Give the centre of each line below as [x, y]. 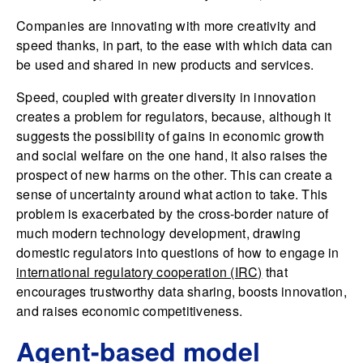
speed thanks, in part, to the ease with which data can [175, 45]
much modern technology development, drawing [158, 233]
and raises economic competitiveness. [129, 311]
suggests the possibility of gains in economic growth [170, 136]
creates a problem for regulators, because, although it [174, 117]
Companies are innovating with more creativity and [167, 26]
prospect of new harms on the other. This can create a [175, 175]
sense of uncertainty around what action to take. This [172, 194]
